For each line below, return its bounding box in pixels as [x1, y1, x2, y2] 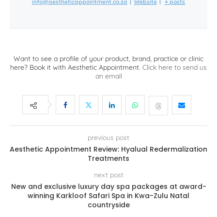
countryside [87, 200, 130, 210]
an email [95, 72, 122, 81]
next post [93, 170, 124, 180]
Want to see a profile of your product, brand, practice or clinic [14, 54, 203, 63]
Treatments [88, 154, 129, 164]
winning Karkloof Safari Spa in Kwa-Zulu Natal [28, 191, 189, 201]
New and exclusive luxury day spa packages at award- [11, 182, 206, 192]
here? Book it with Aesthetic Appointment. [10, 63, 142, 72]
